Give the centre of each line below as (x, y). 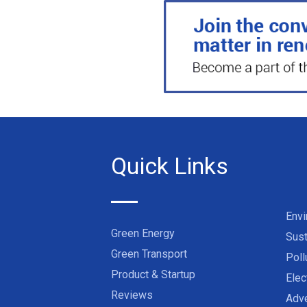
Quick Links (170, 166)
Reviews (132, 295)
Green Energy (143, 234)
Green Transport (149, 254)
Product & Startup (153, 275)
